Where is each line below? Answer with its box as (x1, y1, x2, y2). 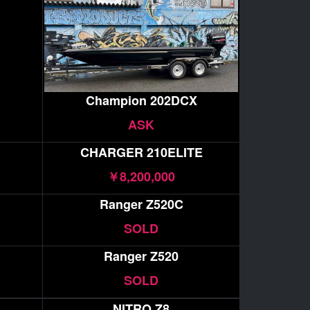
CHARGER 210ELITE (80, 143, 203, 162)
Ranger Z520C (99, 195, 183, 214)
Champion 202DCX (85, 91, 197, 109)
